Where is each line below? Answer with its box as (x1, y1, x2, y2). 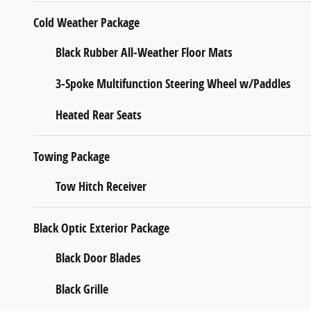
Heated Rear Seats (56, 106, 142, 124)
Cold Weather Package (33, 13, 140, 31)
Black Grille (56, 280, 108, 298)
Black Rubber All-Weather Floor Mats (56, 43, 233, 61)
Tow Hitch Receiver (56, 177, 146, 195)
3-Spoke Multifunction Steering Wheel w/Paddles (56, 74, 291, 92)
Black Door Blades (56, 249, 141, 267)
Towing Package (33, 147, 110, 165)
